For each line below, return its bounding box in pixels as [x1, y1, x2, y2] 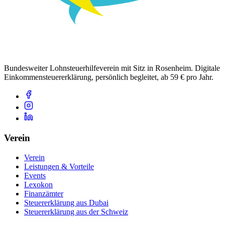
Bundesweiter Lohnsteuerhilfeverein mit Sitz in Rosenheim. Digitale [4, 64, 220, 73]
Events [24, 171, 46, 180]
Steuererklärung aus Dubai [24, 198, 108, 207]
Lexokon [24, 180, 53, 189]
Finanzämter [24, 189, 63, 198]
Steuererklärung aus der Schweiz [24, 207, 128, 216]
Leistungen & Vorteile [24, 162, 94, 171]
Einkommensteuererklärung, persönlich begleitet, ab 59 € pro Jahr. [4, 73, 213, 82]
